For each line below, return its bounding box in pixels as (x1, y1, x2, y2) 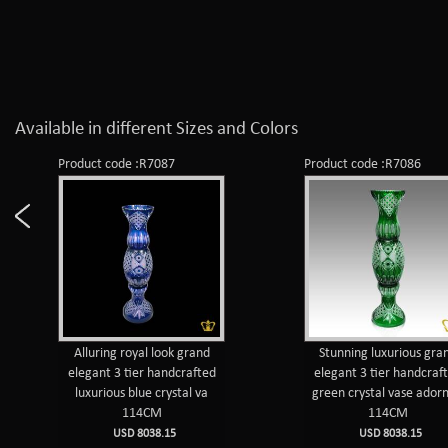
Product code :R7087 (58, 156, 176, 172)
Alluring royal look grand (73, 345, 210, 361)
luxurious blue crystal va (75, 385, 209, 401)
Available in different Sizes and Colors (15, 120, 298, 139)
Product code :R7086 (304, 156, 422, 172)
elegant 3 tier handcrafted (67, 365, 216, 381)
